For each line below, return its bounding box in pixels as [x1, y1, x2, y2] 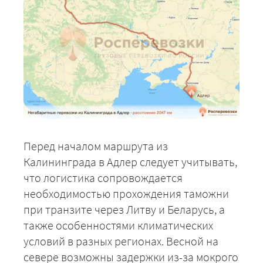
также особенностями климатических [23, 217, 213, 232]
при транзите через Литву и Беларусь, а [23, 201, 225, 217]
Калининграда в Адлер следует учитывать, [23, 154, 237, 169]
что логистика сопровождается [23, 170, 183, 185]
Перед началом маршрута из [23, 138, 168, 153]
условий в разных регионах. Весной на [23, 233, 218, 248]
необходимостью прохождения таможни [23, 186, 229, 201]
